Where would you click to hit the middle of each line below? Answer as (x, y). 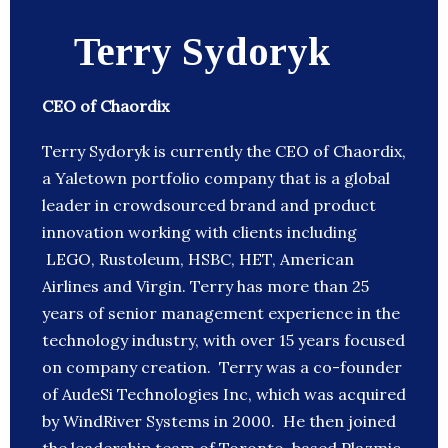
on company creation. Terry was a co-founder (222, 367)
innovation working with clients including (199, 232)
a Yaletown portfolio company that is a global (216, 178)
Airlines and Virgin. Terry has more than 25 (205, 286)
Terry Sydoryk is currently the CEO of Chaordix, (224, 151)
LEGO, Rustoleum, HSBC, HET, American (198, 259)
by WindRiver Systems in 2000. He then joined (219, 421)
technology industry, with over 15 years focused (223, 340)
